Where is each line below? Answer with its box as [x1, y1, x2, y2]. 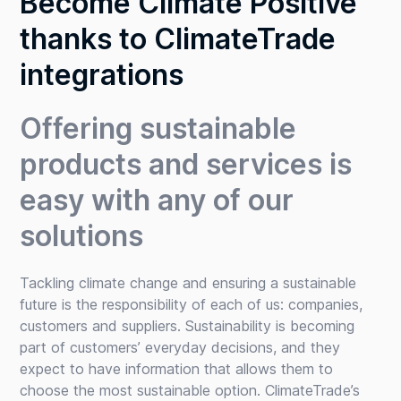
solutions [20, 218, 144, 253]
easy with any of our [20, 182, 294, 218]
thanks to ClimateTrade [20, 21, 337, 56]
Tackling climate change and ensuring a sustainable [20, 273, 357, 292]
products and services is [20, 146, 353, 182]
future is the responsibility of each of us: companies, [20, 294, 363, 313]
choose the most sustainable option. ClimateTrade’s [20, 380, 361, 399]
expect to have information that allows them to [20, 359, 334, 378]
